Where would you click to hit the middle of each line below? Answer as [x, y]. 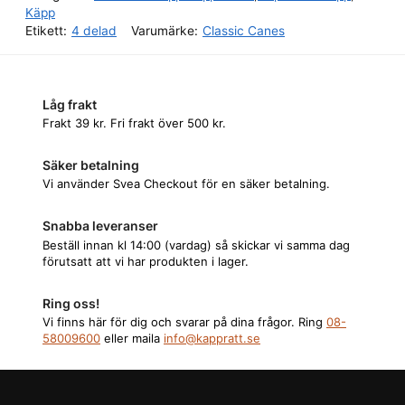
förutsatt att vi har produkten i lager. [146, 261]
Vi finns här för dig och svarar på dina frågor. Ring [184, 322]
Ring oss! [71, 303]
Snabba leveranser [100, 226]
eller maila [132, 339]
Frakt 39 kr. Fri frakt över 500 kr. [134, 122]
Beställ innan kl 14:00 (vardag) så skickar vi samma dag [196, 245]
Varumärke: [165, 30]
